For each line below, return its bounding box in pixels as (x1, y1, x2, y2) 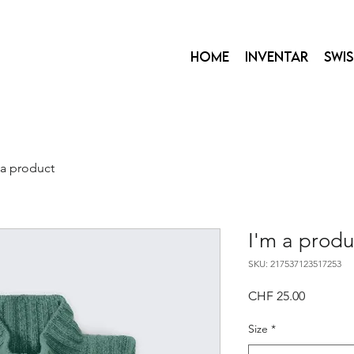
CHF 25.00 (248, 288, 305, 303)
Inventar (245, 48, 308, 65)
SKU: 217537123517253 (248, 258, 341, 269)
